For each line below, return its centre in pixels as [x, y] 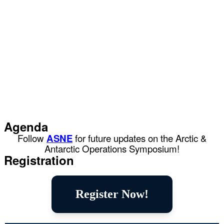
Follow [32, 138]
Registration [39, 160]
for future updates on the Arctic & [139, 138]
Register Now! [112, 194]
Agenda [26, 127]
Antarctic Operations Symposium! [112, 149]
